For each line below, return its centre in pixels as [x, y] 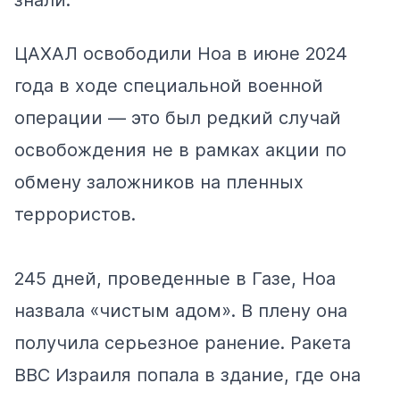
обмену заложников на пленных [159, 183]
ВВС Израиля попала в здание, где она [187, 375]
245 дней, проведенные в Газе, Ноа [175, 279]
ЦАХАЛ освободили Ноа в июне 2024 [181, 54]
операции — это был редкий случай [178, 118]
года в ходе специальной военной [169, 86]
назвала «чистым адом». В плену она [181, 311]
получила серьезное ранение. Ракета [183, 343]
